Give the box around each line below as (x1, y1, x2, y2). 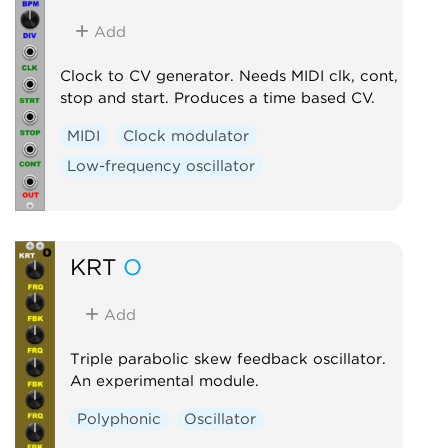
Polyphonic (77, 409, 162, 428)
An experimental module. (69, 371, 259, 390)
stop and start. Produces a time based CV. (59, 88, 375, 107)
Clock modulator (123, 126, 250, 145)
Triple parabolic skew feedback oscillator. (69, 349, 386, 368)
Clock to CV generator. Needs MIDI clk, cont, (59, 66, 398, 85)
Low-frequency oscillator (67, 156, 256, 175)
